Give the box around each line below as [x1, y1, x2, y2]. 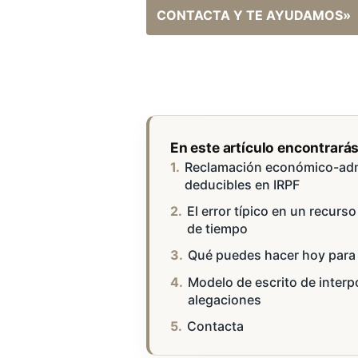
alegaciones [187, 291, 261, 308]
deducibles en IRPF [184, 176, 300, 193]
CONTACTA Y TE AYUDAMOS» [157, 6, 351, 23]
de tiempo [186, 220, 248, 237]
